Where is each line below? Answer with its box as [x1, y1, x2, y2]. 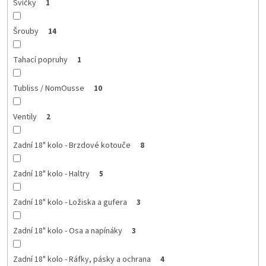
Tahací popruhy [12, 53, 68, 66]
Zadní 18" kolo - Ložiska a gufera [12, 196, 127, 208]
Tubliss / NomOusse [12, 82, 84, 94]
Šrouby [12, 25, 39, 37]
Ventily [12, 110, 37, 123]
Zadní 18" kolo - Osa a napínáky [12, 224, 122, 237]
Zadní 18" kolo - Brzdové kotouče [12, 139, 131, 151]
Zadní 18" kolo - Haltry [12, 167, 90, 180]
